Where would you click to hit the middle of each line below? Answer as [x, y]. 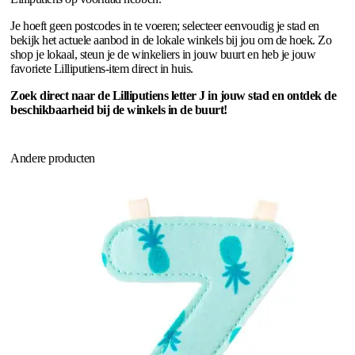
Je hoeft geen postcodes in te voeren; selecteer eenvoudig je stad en [165, 26]
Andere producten [53, 158]
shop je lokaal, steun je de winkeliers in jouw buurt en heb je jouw [163, 55]
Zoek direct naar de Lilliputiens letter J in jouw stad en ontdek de [174, 96]
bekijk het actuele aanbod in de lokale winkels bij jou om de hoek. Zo [171, 40]
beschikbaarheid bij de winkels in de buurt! [119, 110]
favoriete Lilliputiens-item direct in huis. [102, 69]
